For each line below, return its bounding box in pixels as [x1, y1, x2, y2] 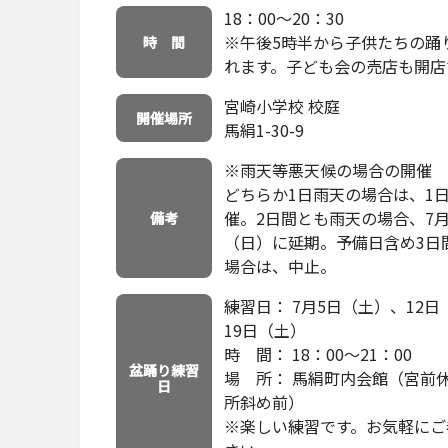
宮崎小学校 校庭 [223, 94, 340, 119]
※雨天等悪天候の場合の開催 [223, 158, 432, 183]
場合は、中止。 [223, 254, 336, 279]
